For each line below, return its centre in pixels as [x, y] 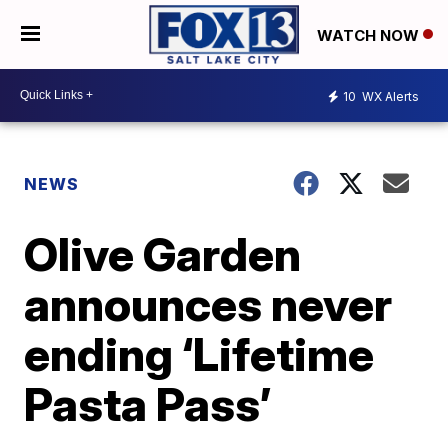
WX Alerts [389, 97]
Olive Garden [163, 253]
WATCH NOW [370, 35]
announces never [208, 303]
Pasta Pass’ [148, 403]
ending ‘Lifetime [199, 353]
